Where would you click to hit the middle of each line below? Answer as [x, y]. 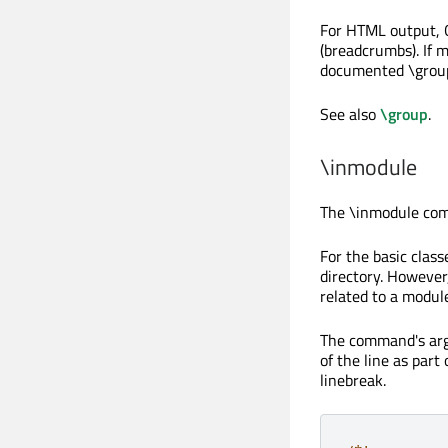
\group [404, 114]
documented [364, 70]
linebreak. [353, 379]
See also [350, 114]
